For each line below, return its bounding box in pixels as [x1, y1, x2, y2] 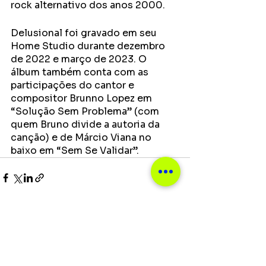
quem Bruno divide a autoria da [11, 118, 162, 131]
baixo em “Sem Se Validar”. [11, 144, 139, 157]
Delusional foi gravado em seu [11, 27, 159, 39]
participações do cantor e [11, 79, 137, 91]
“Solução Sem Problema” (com [11, 105, 161, 118]
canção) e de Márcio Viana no [11, 131, 154, 144]
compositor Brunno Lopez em [11, 92, 154, 104]
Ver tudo [154, 239, 190, 250]
